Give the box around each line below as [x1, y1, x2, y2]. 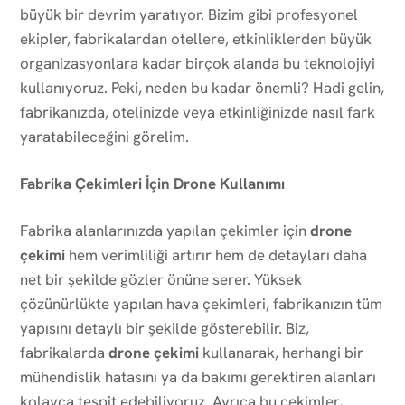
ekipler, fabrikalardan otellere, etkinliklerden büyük [20, 28, 372, 49]
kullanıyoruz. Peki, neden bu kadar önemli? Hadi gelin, [20, 77, 384, 98]
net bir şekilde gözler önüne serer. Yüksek [20, 268, 302, 289]
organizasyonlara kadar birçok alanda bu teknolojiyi [20, 52, 375, 73]
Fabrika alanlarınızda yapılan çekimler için [20, 220, 310, 240]
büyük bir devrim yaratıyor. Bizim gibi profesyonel [20, 4, 358, 24]
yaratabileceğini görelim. [20, 126, 189, 146]
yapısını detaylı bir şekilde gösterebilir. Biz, [20, 317, 309, 338]
